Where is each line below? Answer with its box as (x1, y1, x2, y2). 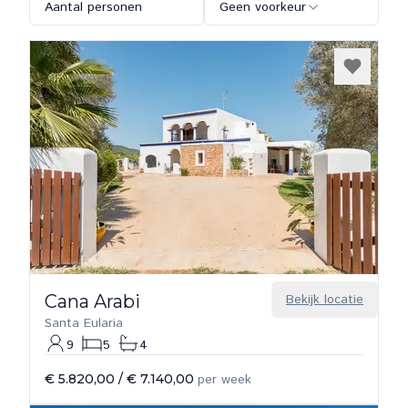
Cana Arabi (45, 291, 140, 312)
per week (198, 371, 251, 389)
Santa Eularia (45, 314, 123, 332)
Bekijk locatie (286, 291, 363, 309)
